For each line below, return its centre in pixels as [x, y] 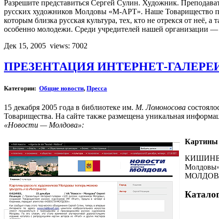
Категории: [22, 88]
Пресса [97, 88]
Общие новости [61, 88]
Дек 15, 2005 [26, 46]
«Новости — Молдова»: [44, 125]
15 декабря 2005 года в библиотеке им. [70, 107]
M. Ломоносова [161, 107]
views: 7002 [69, 46]
